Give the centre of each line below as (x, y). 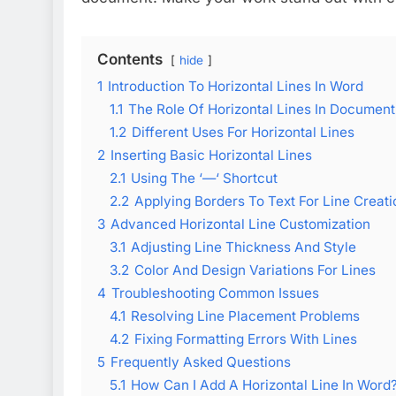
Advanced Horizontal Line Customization (240, 224)
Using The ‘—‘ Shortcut (204, 178)
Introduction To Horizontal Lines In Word (236, 86)
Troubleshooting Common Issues (215, 293)
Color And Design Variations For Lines (255, 270)
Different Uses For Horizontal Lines (243, 132)
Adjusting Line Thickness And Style (244, 247)
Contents (130, 59)
